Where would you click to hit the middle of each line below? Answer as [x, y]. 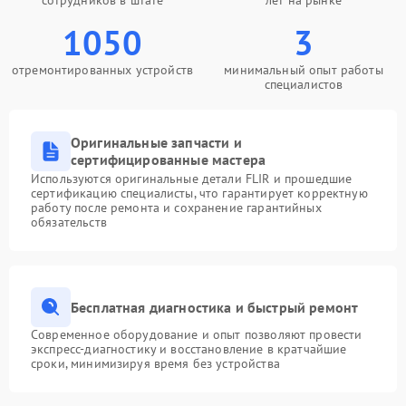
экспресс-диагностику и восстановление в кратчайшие [189, 349]
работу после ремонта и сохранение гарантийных [176, 208]
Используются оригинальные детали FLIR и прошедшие [192, 179]
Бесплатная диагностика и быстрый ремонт [215, 307]
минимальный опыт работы [304, 70]
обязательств [69, 222]
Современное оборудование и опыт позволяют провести [197, 334]
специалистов [304, 84]
